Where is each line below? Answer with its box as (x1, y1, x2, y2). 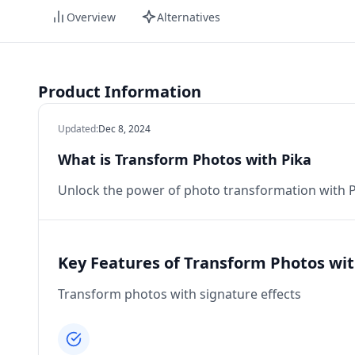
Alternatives (157, 9, 220, 25)
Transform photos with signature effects (58, 285, 301, 303)
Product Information (38, 81, 201, 102)
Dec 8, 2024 (98, 122, 151, 136)
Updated (58, 122, 96, 136)
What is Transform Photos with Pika (58, 150, 311, 169)
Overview (67, 9, 116, 25)
